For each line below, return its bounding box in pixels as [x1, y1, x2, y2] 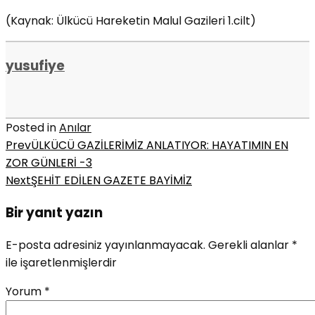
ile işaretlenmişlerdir [6, 254, 117, 271]
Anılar [59, 120, 91, 136]
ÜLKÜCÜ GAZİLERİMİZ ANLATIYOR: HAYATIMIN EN [31, 137, 288, 154]
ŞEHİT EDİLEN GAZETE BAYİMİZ [31, 172, 192, 189]
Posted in [6, 120, 59, 136]
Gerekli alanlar [208, 236, 292, 253]
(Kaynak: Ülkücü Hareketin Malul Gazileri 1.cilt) [6, 12, 256, 29]
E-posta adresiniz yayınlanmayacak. [6, 236, 205, 253]
